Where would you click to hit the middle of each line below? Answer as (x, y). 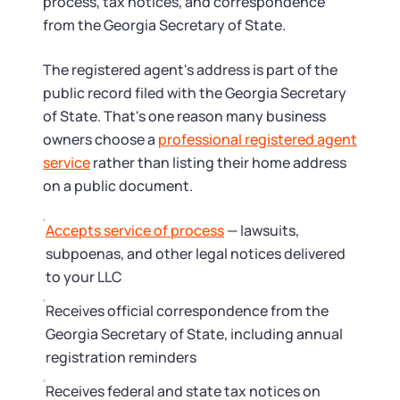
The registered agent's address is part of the (190, 70)
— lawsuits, (262, 230)
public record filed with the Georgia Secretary (195, 93)
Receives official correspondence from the (187, 311)
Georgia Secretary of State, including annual (194, 334)
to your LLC (84, 277)
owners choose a (100, 139)
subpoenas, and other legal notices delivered (196, 254)
